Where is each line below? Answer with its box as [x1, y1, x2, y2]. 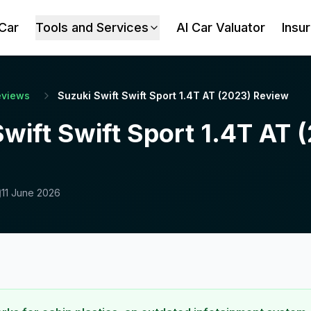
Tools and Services [35, 20, 149, 35]
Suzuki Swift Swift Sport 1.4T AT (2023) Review [58, 90, 289, 101]
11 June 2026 [1, 187, 60, 199]
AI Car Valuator [176, 20, 266, 35]
